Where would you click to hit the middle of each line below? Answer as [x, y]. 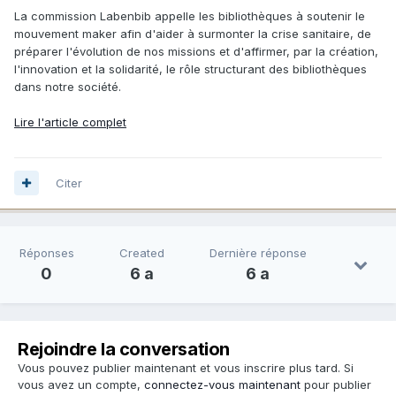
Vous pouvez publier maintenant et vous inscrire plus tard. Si [186, 367]
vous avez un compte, [81, 384]
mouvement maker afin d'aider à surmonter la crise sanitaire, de [193, 33]
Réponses [46, 252]
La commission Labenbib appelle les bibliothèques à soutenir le [190, 15]
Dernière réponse [258, 252]
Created [141, 252]
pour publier [336, 384]
